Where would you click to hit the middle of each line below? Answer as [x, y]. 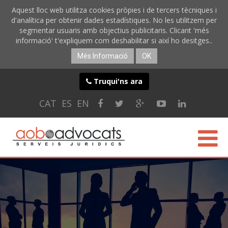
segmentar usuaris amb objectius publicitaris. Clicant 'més [114, 30]
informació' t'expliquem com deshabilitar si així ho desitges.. [114, 40]
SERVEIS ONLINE [47, 210]
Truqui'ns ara [117, 81]
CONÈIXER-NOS [45, 176]
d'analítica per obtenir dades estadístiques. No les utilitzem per [114, 20]
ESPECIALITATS [45, 193]
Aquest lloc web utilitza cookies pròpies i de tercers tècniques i [114, 10]
